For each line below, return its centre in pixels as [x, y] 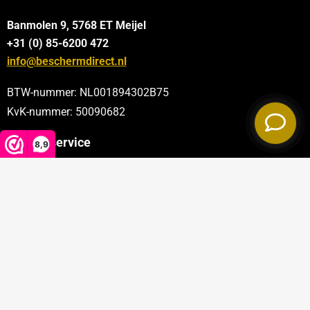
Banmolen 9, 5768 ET [60, 26]
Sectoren [32, 209]
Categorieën [41, 176]
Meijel [130, 26]
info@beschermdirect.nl [66, 62]
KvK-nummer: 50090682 [66, 112]
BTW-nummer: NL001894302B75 [88, 93]
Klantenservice [48, 143]
